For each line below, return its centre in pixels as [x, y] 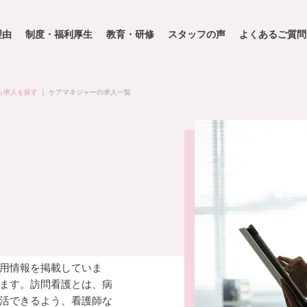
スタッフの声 [197, 34]
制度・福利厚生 [59, 34]
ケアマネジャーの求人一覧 [90, 92]
